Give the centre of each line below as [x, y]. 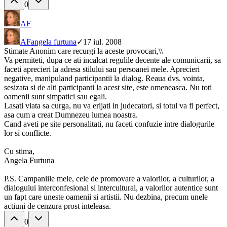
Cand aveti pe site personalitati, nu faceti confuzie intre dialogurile [109, 124]
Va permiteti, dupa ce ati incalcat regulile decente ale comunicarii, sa [112, 60]
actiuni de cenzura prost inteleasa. [58, 206]
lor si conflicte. [28, 133]
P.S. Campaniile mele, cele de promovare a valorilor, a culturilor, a [109, 179]
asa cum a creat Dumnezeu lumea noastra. [71, 115]
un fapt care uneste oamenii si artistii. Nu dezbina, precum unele [106, 197]
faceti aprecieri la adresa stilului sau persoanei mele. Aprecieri [102, 69]
